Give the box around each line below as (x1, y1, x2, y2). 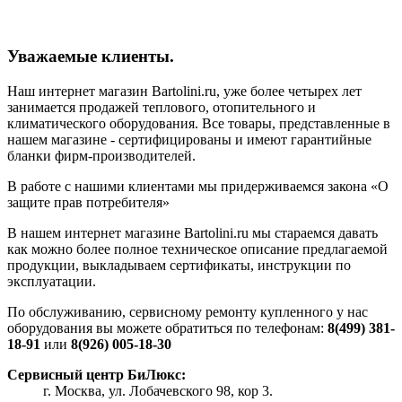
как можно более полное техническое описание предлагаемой (7, 240, 388, 257)
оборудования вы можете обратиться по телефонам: (7, 319, 328, 336)
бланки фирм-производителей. (7, 147, 196, 163)
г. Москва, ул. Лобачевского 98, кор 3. (43, 382, 273, 398)
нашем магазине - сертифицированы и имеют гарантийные (7, 131, 371, 147)
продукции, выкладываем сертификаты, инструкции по (7, 257, 351, 273)
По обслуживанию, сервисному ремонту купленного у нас (7, 303, 368, 319)
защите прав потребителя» (7, 194, 170, 210)
